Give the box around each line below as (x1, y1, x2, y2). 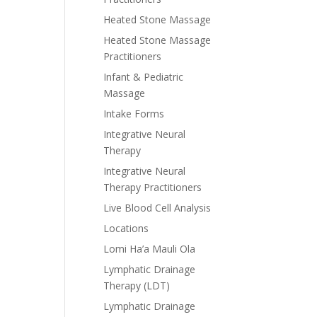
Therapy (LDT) (103, 279, 170, 292)
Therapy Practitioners (103, 180, 202, 194)
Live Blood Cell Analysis (103, 201, 211, 214)
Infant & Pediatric (103, 70, 183, 83)
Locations (103, 221, 149, 235)
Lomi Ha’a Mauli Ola (103, 242, 195, 255)
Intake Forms (103, 107, 164, 120)
